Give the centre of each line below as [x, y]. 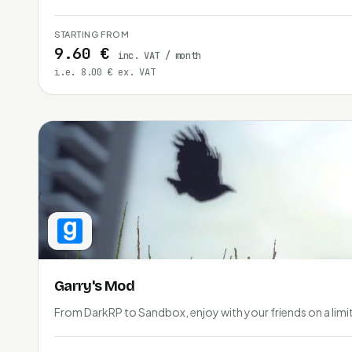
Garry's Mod [95, 286]
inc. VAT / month [159, 55]
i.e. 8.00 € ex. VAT [105, 72]
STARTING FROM [92, 34]
